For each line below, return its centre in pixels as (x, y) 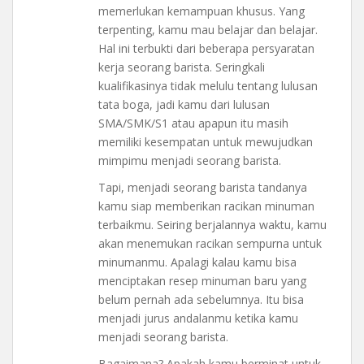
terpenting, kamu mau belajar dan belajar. (208, 29)
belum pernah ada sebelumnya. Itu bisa (201, 299)
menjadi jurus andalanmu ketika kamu (198, 318)
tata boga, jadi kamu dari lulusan (184, 104)
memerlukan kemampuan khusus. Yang (201, 11)
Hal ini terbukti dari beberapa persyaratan (206, 48)
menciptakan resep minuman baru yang (202, 280)
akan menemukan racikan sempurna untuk (210, 243)
